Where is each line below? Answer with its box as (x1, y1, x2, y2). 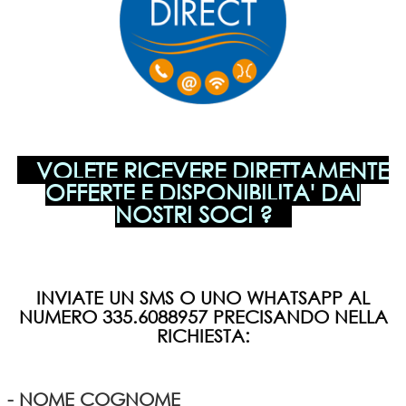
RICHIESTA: (156, 324, 250, 346)
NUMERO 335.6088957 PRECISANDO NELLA (18, 305, 388, 327)
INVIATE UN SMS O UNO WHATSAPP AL (36, 286, 370, 308)
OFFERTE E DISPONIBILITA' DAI (45, 177, 361, 206)
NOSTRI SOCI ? (114, 198, 292, 227)
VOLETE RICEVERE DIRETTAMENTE (36, 155, 389, 184)
